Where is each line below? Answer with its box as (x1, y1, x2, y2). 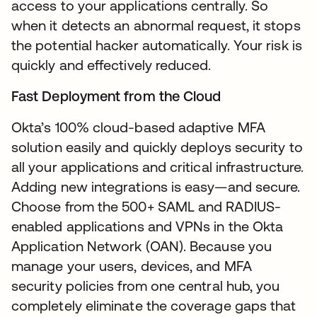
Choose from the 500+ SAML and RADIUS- (11, 198, 281, 215)
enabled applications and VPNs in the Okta (11, 218, 284, 235)
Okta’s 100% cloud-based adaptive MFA (11, 119, 265, 136)
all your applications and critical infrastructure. (11, 158, 304, 175)
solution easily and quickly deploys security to (11, 139, 303, 156)
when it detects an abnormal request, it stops (11, 17, 301, 34)
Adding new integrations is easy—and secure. (11, 178, 301, 195)
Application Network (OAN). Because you (11, 238, 272, 255)
